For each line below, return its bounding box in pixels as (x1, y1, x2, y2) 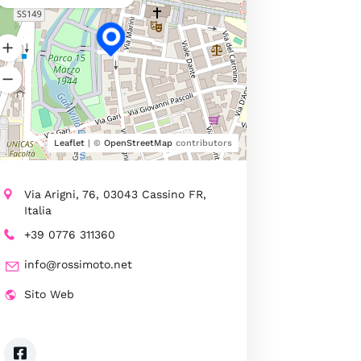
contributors (172, 138, 232, 148)
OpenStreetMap (103, 138, 172, 148)
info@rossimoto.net (23, 258, 132, 271)
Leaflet (53, 138, 85, 148)
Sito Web (23, 288, 74, 301)
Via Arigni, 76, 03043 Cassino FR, (23, 188, 206, 201)
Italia (23, 204, 52, 217)
